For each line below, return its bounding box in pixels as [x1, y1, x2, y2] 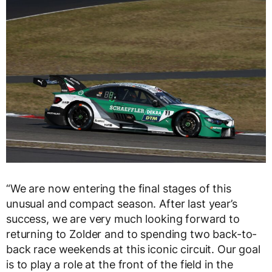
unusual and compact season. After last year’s [6, 197, 237, 210]
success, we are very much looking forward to [6, 212, 240, 225]
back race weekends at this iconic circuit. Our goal [6, 242, 260, 256]
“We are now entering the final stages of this [6, 182, 231, 195]
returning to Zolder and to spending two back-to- [6, 227, 257, 240]
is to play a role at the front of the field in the [6, 257, 233, 271]
